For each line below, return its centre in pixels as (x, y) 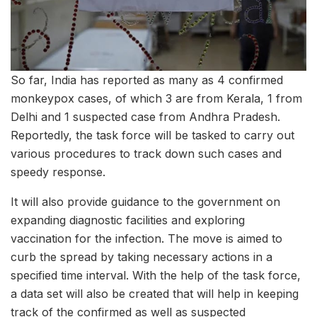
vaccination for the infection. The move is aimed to (146, 239)
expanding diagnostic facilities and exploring (128, 220)
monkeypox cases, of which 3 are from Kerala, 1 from (156, 99)
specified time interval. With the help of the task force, (156, 276)
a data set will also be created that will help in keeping (155, 294)
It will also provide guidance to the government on (145, 202)
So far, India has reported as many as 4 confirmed (147, 80)
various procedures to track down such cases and (146, 154)
